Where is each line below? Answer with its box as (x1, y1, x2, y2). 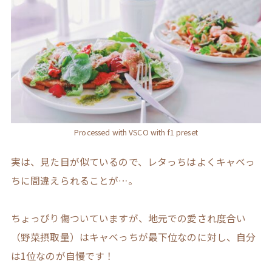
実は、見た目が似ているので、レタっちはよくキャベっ (10, 155, 256, 169)
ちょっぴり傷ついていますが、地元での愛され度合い (10, 211, 246, 226)
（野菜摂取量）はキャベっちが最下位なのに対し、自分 (10, 230, 256, 245)
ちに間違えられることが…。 (10, 174, 138, 188)
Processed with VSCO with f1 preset (74, 126, 198, 138)
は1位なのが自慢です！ (10, 249, 115, 263)
